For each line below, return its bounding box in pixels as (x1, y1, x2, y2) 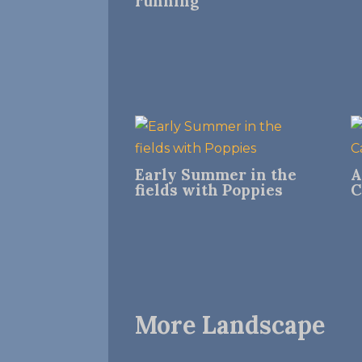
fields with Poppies (135, 180, 284, 200)
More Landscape (135, 309, 326, 341)
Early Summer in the (135, 165, 297, 184)
